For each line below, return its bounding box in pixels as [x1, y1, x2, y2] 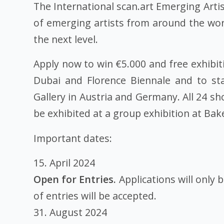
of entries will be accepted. [33, 189, 156, 203]
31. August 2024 [33, 205, 107, 219]
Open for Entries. [33, 172, 116, 186]
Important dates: [33, 131, 112, 145]
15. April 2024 [33, 156, 95, 170]
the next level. [33, 32, 98, 46]
